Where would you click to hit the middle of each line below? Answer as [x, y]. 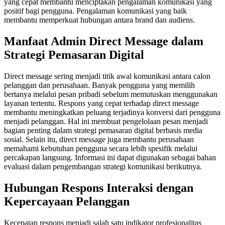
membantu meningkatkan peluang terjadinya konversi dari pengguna [112, 112]
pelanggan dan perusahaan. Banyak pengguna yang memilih [99, 85]
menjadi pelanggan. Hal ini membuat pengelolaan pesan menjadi [106, 121]
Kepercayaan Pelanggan [67, 201]
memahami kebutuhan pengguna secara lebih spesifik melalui [101, 148]
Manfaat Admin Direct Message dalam [104, 41]
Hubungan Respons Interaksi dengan [99, 188]
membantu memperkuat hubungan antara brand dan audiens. [99, 20]
